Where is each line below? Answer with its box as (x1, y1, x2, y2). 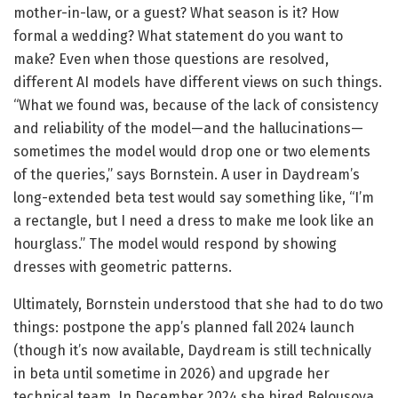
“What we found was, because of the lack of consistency (13, 97, 378, 115)
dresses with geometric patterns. (13, 259, 232, 276)
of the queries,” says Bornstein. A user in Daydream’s (13, 166, 360, 184)
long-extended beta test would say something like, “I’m (13, 189, 374, 207)
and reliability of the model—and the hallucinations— (13, 120, 363, 138)
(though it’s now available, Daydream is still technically (13, 342, 371, 360)
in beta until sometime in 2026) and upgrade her (13, 365, 330, 383)
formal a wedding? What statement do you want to (13, 28, 343, 45)
